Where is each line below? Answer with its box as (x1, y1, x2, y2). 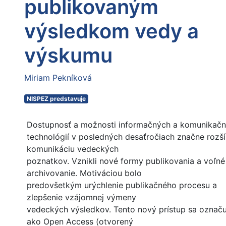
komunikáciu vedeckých (27, 144, 119, 154)
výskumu (24, 43, 112, 68)
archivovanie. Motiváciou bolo (27, 168, 142, 179)
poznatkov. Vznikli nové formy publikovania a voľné (27, 156, 225, 166)
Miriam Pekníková (24, 73, 92, 83)
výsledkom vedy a (24, 19, 199, 44)
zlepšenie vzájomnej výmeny (27, 192, 136, 203)
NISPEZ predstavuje (26, 95, 86, 103)
